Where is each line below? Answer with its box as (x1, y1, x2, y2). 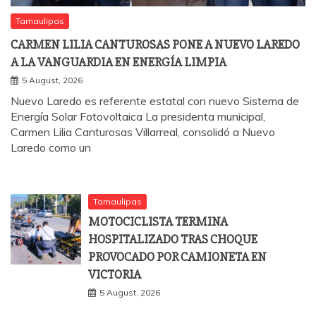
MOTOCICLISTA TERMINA (88, 214, 228, 230)
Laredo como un (11, 140, 91, 155)
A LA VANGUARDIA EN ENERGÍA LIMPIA (11, 54, 226, 71)
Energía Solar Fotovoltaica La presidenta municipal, (11, 109, 265, 124)
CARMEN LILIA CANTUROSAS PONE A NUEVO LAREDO (11, 37, 300, 53)
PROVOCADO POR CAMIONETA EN (88, 249, 267, 265)
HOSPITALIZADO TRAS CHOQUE (88, 231, 257, 248)
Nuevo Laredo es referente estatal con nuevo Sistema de (11, 94, 299, 109)
